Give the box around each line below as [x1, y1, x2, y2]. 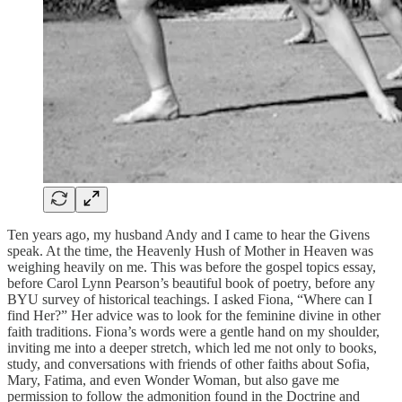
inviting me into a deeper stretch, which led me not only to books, [7, 339, 377, 355]
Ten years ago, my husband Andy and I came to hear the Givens [7, 226, 370, 242]
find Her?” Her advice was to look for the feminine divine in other [7, 307, 380, 323]
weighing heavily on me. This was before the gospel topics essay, [7, 258, 376, 275]
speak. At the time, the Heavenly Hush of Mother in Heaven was [7, 242, 373, 258]
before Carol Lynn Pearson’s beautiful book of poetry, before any [7, 275, 375, 291]
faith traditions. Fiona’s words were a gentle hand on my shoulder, [7, 323, 380, 339]
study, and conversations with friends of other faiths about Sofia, [7, 355, 370, 371]
